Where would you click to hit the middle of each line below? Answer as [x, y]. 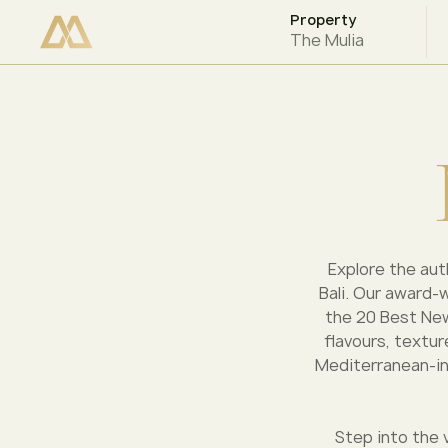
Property [322, 19]
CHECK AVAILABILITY [137, 31]
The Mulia [326, 40]
